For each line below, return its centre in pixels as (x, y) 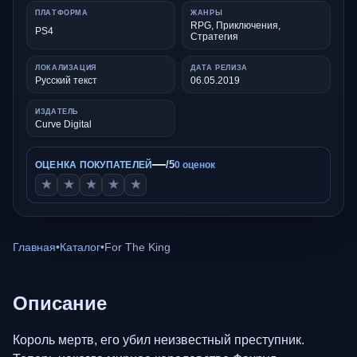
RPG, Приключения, (235, 25)
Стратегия (214, 36)
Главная (34, 247)
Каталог (80, 247)
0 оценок (195, 165)
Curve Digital (63, 124)
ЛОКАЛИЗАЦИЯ (66, 67)
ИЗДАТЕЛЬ (57, 111)
